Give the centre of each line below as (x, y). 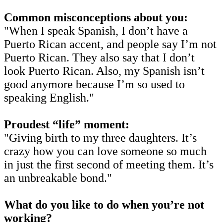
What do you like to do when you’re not (104, 204)
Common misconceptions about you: (97, 17)
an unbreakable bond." (58, 178)
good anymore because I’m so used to (94, 84)
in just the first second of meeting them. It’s (109, 164)
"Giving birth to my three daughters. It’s (100, 138)
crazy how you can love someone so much (105, 151)
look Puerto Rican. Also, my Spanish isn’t (104, 71)
